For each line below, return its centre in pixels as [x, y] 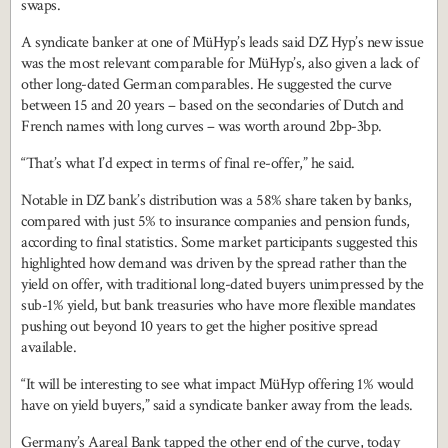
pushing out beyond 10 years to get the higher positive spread [199, 327]
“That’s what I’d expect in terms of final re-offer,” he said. [188, 164]
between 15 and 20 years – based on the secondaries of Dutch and [212, 106]
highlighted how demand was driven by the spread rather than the [214, 264]
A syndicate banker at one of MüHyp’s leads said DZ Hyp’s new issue [222, 43]
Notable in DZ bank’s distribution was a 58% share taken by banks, [216, 201]
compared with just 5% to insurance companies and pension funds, [215, 222]
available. [48, 348]
